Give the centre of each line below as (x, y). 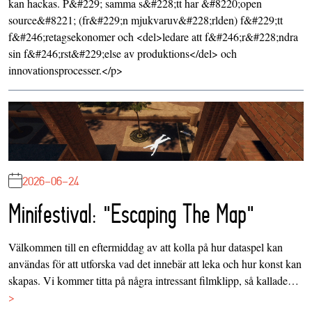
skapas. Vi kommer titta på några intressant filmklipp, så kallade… (154, 280)
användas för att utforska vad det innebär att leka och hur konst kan (155, 263)
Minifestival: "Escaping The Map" (131, 213)
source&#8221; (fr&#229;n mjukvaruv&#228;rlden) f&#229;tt (146, 20)
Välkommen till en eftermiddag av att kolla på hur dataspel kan (146, 247)
